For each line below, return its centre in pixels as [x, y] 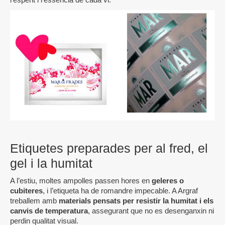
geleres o [168, 181]
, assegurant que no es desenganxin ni [151, 211]
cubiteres [26, 191]
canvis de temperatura [49, 211]
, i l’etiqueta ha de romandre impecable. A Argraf [120, 191]
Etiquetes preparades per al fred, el [109, 148]
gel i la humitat [51, 163]
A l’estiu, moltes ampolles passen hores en [81, 181]
